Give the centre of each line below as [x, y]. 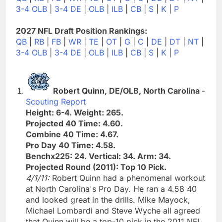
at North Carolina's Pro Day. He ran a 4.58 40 [111, 189]
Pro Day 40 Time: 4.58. [71, 145]
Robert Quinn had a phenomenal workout [129, 178]
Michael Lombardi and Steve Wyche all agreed [113, 210]
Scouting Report [56, 101]
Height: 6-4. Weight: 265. [75, 112]
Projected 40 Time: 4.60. [74, 123]
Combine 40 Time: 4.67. [72, 134]
